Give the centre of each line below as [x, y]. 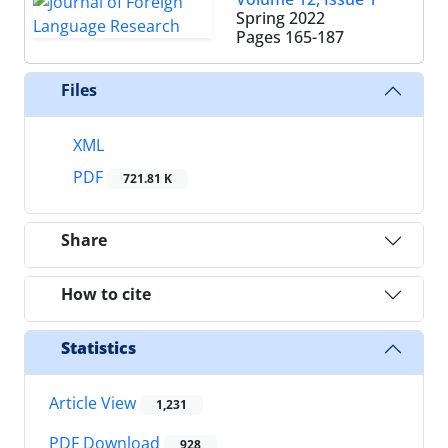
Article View [94, 402]
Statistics [98, 348]
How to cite [106, 294]
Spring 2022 [280, 17]
